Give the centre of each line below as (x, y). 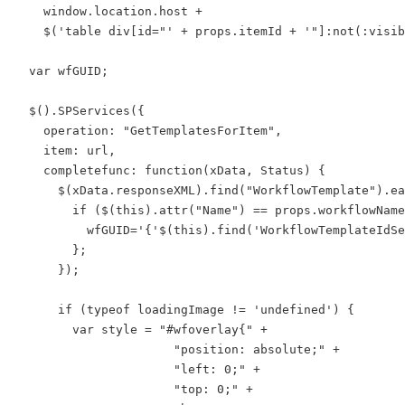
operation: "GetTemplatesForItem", (148, 131)
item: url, (65, 151)
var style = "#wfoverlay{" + (141, 330)
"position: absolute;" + (177, 349)
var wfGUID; (61, 71)
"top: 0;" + (134, 389)
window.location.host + (108, 11)
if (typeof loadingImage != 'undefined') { (184, 310)
